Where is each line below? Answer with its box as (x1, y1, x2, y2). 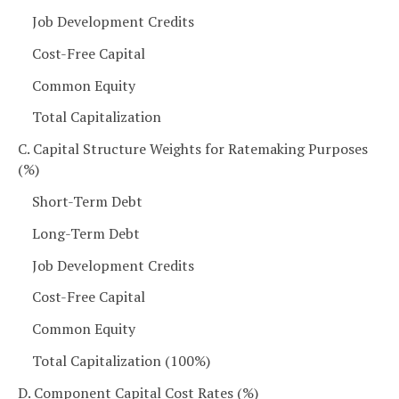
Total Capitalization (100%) (32, 350, 210, 370)
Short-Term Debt (32, 191, 142, 211)
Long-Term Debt (32, 223, 140, 243)
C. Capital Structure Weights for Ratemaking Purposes (18, 139, 368, 159)
